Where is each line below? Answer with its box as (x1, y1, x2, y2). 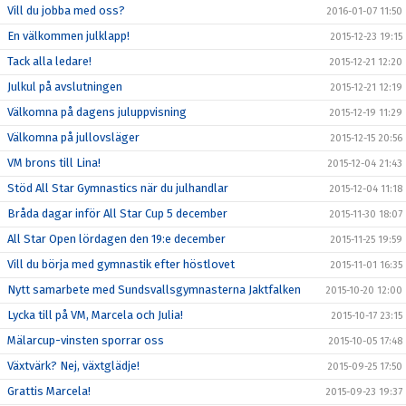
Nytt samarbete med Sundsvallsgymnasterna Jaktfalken (7, 283, 301, 296)
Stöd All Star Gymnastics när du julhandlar (7, 181, 228, 195)
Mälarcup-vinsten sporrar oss (7, 333, 164, 347)
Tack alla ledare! (7, 54, 92, 68)
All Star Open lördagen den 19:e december (7, 232, 226, 246)
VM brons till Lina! (7, 156, 101, 169)
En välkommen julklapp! (7, 29, 130, 43)
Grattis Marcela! (7, 384, 91, 398)
